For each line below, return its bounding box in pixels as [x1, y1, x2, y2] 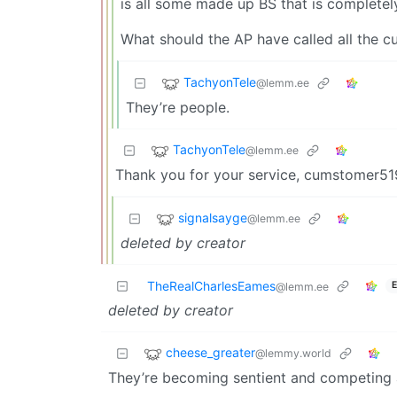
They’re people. [126, 97, 230, 116]
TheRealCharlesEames [147, 277, 276, 293]
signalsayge [178, 210, 247, 226]
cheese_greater [166, 345, 255, 361]
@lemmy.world [255, 346, 331, 361]
